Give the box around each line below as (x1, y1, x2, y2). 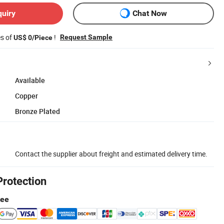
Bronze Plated (15, 106, 60, 116)
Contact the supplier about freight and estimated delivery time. (15, 148, 207, 158)
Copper (15, 90, 38, 100)
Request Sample (60, 32, 112, 41)
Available (15, 75, 45, 85)
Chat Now (132, 8, 167, 18)
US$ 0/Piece (13, 33, 52, 41)
